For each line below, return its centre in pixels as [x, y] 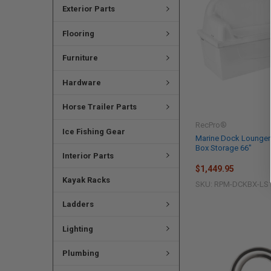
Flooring [78, 33]
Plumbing [80, 253]
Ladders [78, 204]
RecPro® [211, 125]
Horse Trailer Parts [99, 107]
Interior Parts [88, 155]
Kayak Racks [86, 180]
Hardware [81, 82]
